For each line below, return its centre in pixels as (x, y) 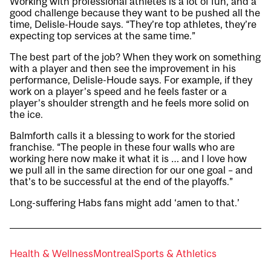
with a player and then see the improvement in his (123, 69)
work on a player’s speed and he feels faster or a (118, 92)
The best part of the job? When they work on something (135, 57)
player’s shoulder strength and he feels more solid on (129, 103)
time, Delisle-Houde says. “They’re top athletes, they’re (133, 24)
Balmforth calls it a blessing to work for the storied (122, 136)
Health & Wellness (51, 254)
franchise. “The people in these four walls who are (122, 147)
